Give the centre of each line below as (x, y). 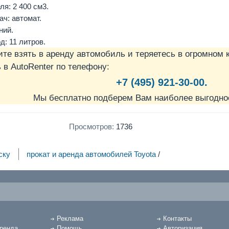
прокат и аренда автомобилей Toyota (91, 154)
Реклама (70, 218)
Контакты (178, 218)
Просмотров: (91, 127)
